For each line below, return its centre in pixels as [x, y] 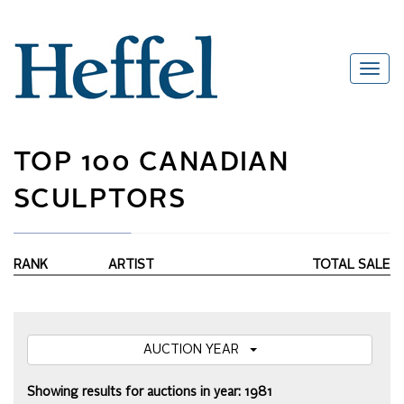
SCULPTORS [100, 201]
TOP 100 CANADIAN [151, 164]
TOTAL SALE [351, 266]
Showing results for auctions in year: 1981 [150, 393]
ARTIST [131, 266]
